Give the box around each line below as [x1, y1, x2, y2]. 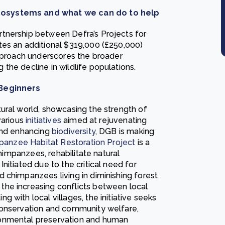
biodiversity [51, 127, 95, 136]
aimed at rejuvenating [61, 116, 147, 125]
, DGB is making [95, 127, 155, 136]
